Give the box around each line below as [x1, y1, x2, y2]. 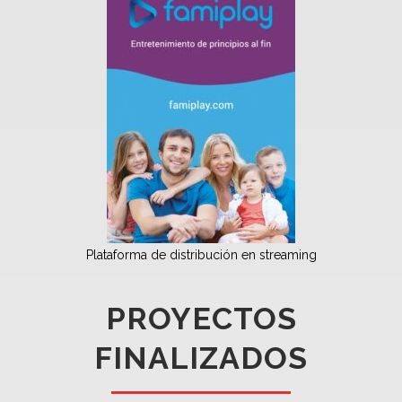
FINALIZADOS [94, 340, 308, 376]
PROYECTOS [105, 301, 297, 336]
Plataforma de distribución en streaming [85, 248, 317, 262]
